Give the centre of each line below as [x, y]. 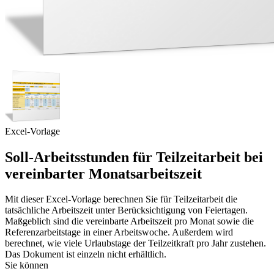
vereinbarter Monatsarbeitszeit [103, 173]
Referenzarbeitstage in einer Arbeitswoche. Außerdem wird [119, 232]
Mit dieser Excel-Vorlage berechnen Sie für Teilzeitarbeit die [121, 199]
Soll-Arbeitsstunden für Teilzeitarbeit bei [134, 157]
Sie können [27, 265]
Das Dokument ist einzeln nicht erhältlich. [86, 254]
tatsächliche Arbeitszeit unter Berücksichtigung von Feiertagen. [126, 210]
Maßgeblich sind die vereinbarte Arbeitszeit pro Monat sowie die [129, 221]
